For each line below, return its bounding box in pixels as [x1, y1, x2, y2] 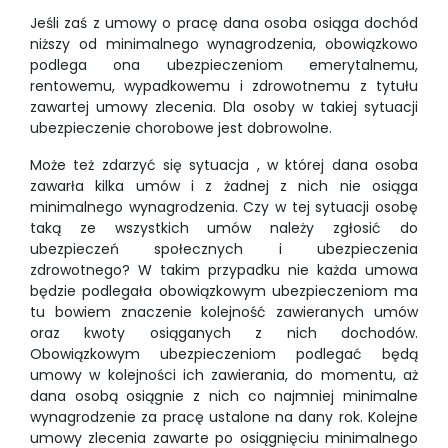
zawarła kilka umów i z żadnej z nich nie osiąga [30, 176, 418, 196]
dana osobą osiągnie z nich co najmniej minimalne [30, 386, 418, 406]
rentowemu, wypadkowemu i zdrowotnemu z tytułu [30, 76, 418, 96]
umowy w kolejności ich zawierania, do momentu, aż [30, 365, 418, 385]
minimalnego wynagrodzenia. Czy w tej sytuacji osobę [30, 197, 418, 217]
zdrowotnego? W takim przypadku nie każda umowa [30, 260, 418, 280]
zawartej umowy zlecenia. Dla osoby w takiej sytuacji [30, 97, 418, 117]
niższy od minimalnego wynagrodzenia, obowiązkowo [30, 34, 418, 54]
